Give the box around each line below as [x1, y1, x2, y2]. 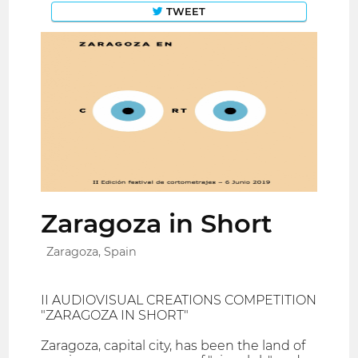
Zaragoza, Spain [46, 245, 137, 260]
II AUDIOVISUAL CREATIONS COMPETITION [41, 292, 317, 308]
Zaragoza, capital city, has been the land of [41, 338, 306, 354]
